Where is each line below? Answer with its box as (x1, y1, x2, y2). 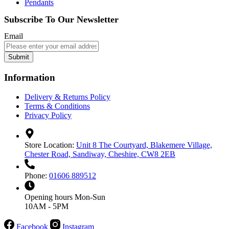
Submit (8, 53, 29, 61)
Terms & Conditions (25, 102, 90, 111)
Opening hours (25, 193, 75, 202)
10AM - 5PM (25, 202, 68, 211)
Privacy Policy (25, 111, 72, 120)
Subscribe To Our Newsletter (4, 14, 119, 25)
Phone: (25, 171, 49, 180)
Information (4, 72, 55, 83)
